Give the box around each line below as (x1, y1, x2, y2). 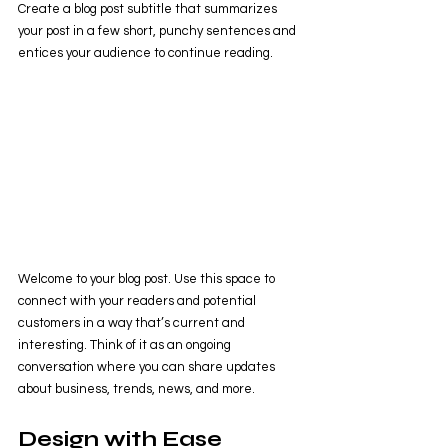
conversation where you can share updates (18, 360, 278, 375)
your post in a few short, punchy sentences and (18, 24, 299, 38)
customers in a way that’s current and (18, 316, 248, 331)
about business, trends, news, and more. (18, 382, 258, 397)
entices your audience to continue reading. (18, 46, 273, 60)
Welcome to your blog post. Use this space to (18, 272, 278, 287)
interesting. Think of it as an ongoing (18, 338, 234, 353)
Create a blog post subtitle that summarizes (18, 2, 280, 16)
